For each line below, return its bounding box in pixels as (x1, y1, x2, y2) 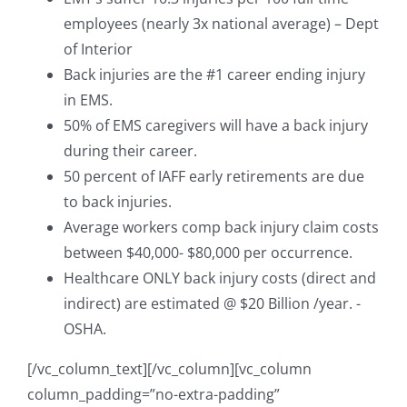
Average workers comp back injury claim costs (64, 216, 379, 237)
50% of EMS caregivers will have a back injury (64, 114, 368, 135)
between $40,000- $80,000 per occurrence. (64, 242, 352, 263)
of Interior (64, 38, 133, 59)
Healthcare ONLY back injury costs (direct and (64, 267, 376, 288)
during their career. (64, 140, 197, 161)
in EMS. (64, 89, 113, 110)
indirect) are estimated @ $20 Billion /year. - (64, 293, 361, 313)
